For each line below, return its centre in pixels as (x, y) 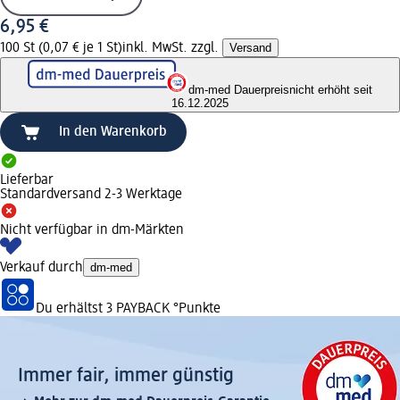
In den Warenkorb (113, 132)
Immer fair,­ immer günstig (126, 375)
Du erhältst (71, 308)
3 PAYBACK (138, 308)
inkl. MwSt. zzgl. (172, 48)
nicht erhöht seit (331, 89)
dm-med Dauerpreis (239, 89)
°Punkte (195, 308)
